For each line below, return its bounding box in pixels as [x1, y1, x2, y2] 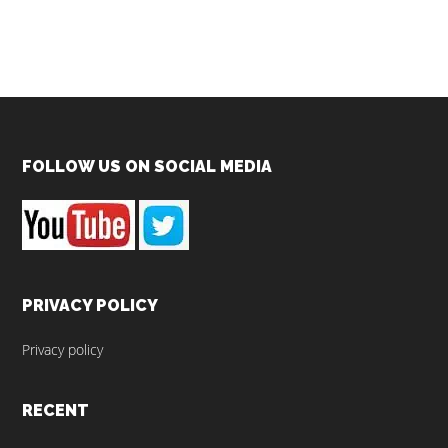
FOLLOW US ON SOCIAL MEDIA [22, 157, 273, 177]
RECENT [22, 401, 90, 421]
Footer [21, 156, 120, 192]
